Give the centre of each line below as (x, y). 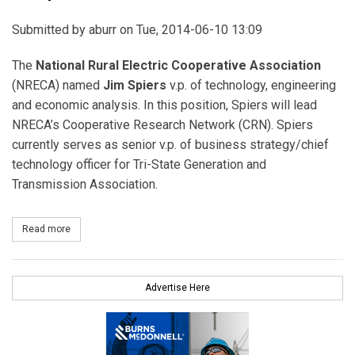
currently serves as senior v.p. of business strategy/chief (170, 145)
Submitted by (50, 30)
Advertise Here (177, 288)
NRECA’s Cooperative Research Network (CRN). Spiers (162, 125)
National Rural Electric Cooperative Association (178, 66)
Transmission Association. (85, 185)
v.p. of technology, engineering (251, 86)
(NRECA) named (57, 86)
